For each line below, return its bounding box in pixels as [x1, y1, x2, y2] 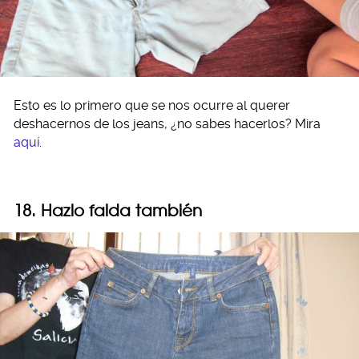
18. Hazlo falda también [14, 200, 202, 221]
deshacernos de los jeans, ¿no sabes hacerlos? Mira [14, 116, 321, 132]
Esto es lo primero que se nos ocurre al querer [14, 98, 290, 114]
